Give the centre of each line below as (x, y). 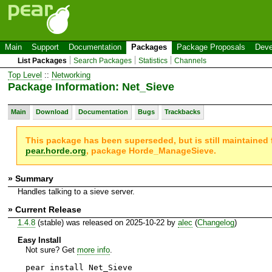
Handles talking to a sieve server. (76, 191)
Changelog (216, 222)
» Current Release (45, 209)
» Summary (31, 178)
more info (93, 250)
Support (45, 47)
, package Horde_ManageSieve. (151, 150)
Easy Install (39, 240)
